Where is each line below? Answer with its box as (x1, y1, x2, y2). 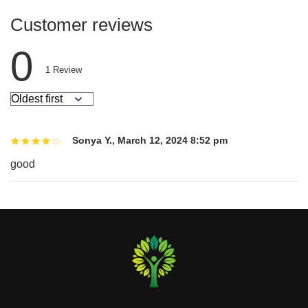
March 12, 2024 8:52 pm (118, 134, 228, 146)
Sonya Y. (72, 134, 112, 146)
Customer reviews (10, 14, 153, 36)
